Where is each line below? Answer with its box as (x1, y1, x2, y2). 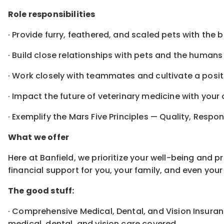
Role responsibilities (8, 8, 95, 20)
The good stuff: (8, 185, 74, 197)
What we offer (8, 131, 69, 143)
